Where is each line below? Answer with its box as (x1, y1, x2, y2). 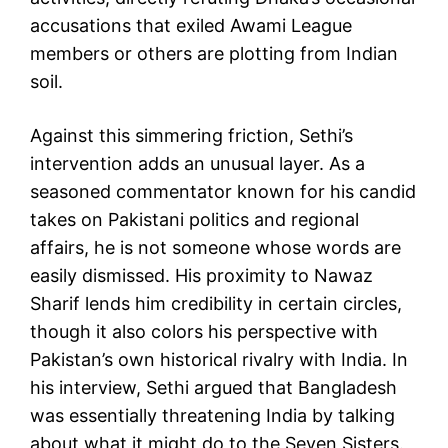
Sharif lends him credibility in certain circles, (30, 292, 402, 314)
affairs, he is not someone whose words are (30, 236, 401, 258)
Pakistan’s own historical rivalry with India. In (30, 348, 408, 370)
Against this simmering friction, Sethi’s (30, 124, 353, 146)
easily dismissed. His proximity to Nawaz (30, 264, 373, 286)
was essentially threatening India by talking (30, 404, 395, 426)
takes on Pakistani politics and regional (30, 208, 359, 230)
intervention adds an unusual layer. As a (30, 152, 365, 174)
